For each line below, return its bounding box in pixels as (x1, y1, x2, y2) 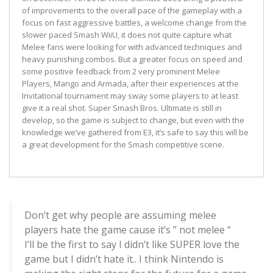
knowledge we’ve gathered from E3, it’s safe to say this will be (22, 127, 249, 138)
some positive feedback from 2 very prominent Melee (22, 66, 220, 77)
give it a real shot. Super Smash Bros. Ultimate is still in (22, 102, 222, 114)
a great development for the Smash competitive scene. (22, 139, 224, 151)
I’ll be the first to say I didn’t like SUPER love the (24, 237, 239, 251)
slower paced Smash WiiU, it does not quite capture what (22, 29, 232, 41)
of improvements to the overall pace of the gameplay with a (22, 5, 242, 16)
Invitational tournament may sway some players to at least (22, 90, 238, 102)
